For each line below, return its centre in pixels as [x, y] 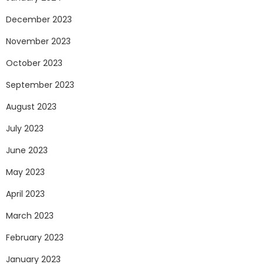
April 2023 [25, 194]
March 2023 [30, 216]
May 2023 [25, 172]
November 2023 [38, 42]
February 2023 [35, 238]
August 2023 [31, 107]
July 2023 [25, 129]
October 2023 [34, 63]
